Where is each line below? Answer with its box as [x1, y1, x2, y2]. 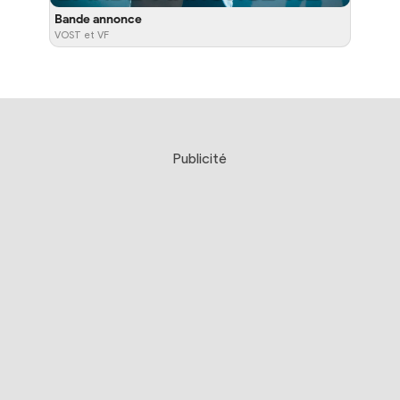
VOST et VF [54, 28, 109, 41]
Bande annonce [54, 11, 142, 27]
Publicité [173, 149, 227, 167]
